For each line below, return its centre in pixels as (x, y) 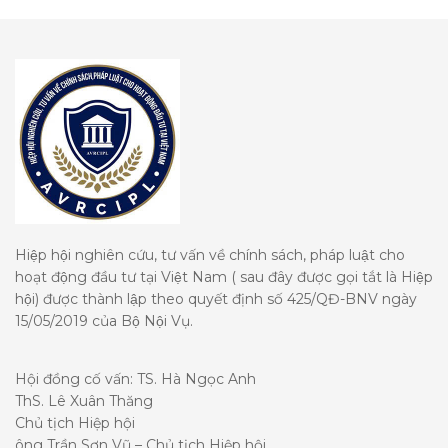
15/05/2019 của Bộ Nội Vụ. (104, 321)
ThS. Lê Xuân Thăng (84, 401)
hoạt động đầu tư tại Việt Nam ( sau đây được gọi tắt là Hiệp (224, 277)
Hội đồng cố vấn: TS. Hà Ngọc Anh (135, 379)
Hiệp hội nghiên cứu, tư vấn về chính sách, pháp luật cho (210, 255)
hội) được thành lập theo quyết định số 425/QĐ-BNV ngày (216, 299)
